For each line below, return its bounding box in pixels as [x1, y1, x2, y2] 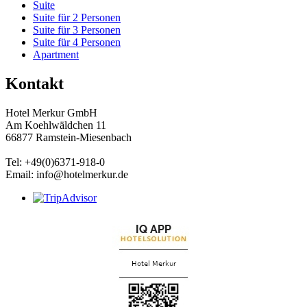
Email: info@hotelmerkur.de [5, 168, 128, 180]
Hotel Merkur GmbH [5, 106, 97, 119]
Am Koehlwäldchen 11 [5, 119, 106, 131]
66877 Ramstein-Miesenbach [5, 131, 132, 143]
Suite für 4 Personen [33, 36, 121, 48]
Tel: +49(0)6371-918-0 [5, 156, 105, 168]
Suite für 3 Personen [33, 23, 121, 36]
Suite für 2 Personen [33, 11, 121, 23]
